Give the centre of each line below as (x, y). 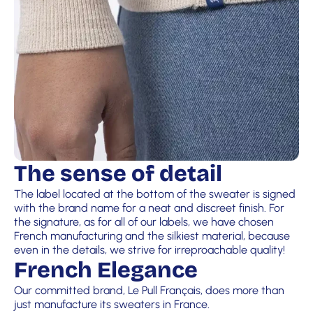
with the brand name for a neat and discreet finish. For (149, 208)
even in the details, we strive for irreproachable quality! (150, 249)
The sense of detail (118, 173)
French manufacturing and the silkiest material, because (152, 235)
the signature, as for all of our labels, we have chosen (144, 221)
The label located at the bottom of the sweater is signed (155, 194)
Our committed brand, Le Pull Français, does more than (149, 290)
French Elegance (106, 270)
